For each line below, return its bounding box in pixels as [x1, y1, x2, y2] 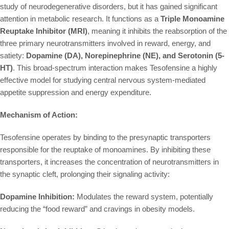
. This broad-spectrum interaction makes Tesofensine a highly [13, 63, 217, 73]
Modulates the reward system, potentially [75, 192, 213, 201]
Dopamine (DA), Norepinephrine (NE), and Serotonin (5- [26, 51, 224, 60]
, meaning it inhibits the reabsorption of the [87, 27, 227, 36]
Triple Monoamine [161, 14, 224, 24]
